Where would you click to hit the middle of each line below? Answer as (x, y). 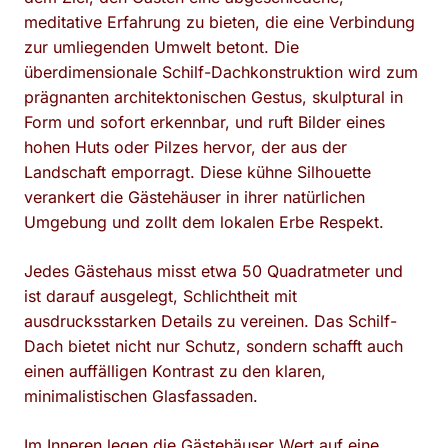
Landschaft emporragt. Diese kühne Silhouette (197, 172)
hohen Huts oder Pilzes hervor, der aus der (185, 147)
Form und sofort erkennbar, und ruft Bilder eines (204, 122)
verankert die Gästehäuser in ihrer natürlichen (194, 197)
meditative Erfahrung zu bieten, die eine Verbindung (219, 22)
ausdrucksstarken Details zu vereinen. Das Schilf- (210, 321)
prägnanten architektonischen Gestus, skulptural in (213, 97)
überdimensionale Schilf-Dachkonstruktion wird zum (221, 72)
